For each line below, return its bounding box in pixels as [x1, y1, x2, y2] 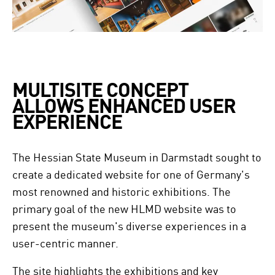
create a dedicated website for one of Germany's [12, 167, 250, 181]
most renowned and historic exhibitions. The [12, 184, 231, 198]
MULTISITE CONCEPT [12, 76, 188, 101]
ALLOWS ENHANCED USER [12, 92, 236, 117]
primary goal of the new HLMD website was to [12, 201, 236, 215]
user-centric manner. [12, 236, 118, 250]
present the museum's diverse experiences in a [12, 219, 246, 233]
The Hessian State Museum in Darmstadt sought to [12, 150, 261, 164]
